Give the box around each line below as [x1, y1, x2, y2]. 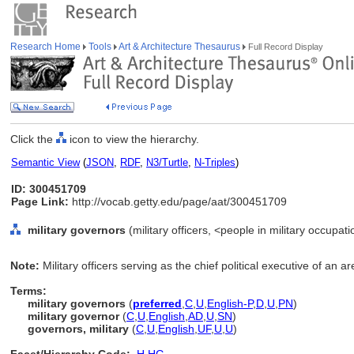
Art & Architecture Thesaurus [117, 41, 243, 52]
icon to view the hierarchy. [66, 133, 199, 145]
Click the [10, 133, 56, 145]
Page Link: [11, 195, 69, 208]
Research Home [10, 41, 83, 52]
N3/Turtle [146, 156, 188, 168]
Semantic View [11, 156, 80, 168]
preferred [133, 297, 182, 310]
